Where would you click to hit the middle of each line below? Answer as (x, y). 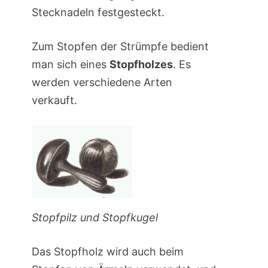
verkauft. (54, 100)
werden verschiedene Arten (102, 83)
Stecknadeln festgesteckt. (98, 13)
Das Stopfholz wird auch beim (107, 252)
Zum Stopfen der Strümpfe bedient (120, 47)
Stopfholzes (141, 65)
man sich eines (70, 65)
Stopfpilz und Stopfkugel (95, 218)
